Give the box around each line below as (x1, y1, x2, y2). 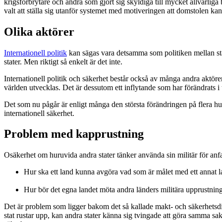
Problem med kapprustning (4, 127, 144, 141)
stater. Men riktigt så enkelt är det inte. (4, 57, 122, 66)
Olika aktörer (4, 25, 74, 38)
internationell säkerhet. (4, 109, 74, 117)
